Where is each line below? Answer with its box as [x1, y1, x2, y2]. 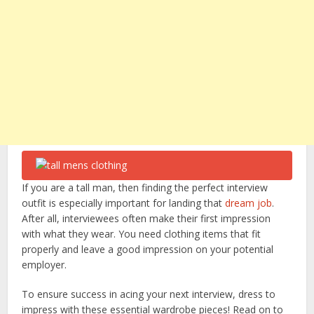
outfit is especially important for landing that [22, 196, 226, 210]
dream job [225, 196, 273, 210]
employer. [22, 258, 70, 271]
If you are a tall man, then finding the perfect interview [22, 181, 268, 194]
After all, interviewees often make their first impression [22, 212, 271, 225]
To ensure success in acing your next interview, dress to [22, 287, 276, 301]
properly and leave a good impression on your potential [22, 243, 274, 256]
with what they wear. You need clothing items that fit [22, 227, 261, 240]
